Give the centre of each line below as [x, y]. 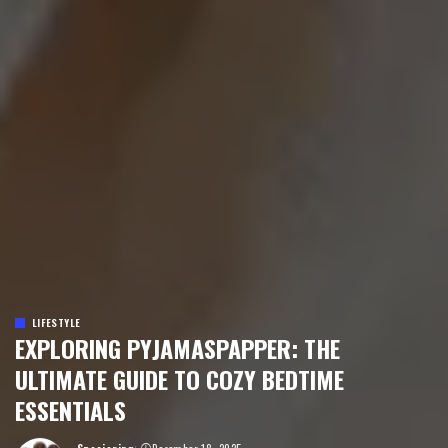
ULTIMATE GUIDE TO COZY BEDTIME [179, 379]
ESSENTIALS [70, 410]
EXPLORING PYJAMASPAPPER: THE [177, 348]
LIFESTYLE [56, 322]
